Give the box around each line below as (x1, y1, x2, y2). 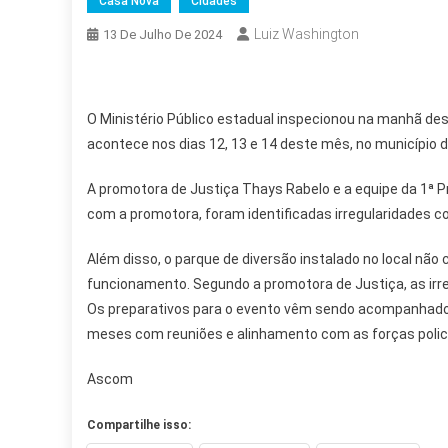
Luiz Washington (254, 26, 359, 42)
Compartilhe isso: (87, 418, 191, 432)
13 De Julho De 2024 (103, 27, 222, 42)
